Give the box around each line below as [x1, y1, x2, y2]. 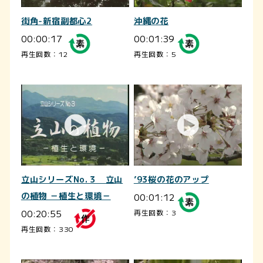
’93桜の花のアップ [133, 173, 209, 186]
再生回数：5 [133, 48, 177, 59]
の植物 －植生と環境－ [21, 190, 111, 202]
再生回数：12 [21, 48, 68, 59]
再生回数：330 [21, 223, 74, 234]
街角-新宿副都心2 [21, 15, 93, 27]
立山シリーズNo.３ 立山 [21, 173, 123, 186]
